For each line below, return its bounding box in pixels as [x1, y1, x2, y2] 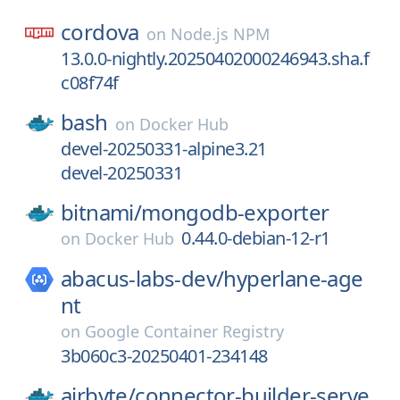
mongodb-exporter [141, 197, 329, 227]
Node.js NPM [170, 23, 270, 45]
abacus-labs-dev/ [61, 263, 224, 293]
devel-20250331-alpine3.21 [61, 137, 267, 161]
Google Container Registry [85, 321, 284, 342]
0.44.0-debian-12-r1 [181, 226, 330, 250]
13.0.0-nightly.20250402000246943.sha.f [61, 46, 369, 71]
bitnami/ [61, 197, 142, 227]
